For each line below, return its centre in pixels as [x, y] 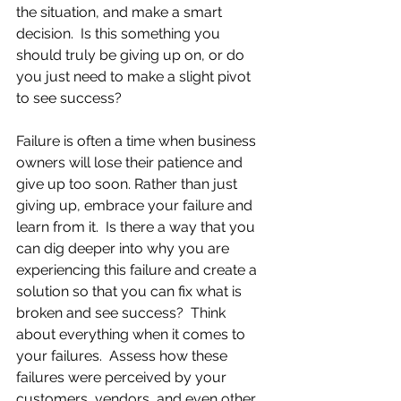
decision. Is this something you [120, 34]
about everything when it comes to [132, 334]
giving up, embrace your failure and [136, 205]
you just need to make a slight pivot [135, 77]
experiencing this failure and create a [138, 270]
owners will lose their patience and [131, 162]
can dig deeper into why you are [124, 248]
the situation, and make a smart [121, 12]
